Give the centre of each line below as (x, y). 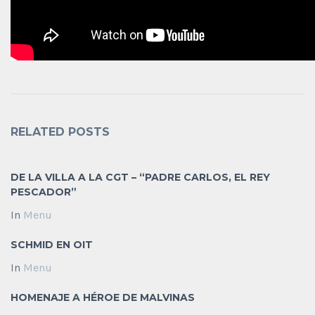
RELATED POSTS (60, 132)
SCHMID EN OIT (52, 245)
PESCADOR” (44, 192)
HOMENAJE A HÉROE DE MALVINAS (103, 297)
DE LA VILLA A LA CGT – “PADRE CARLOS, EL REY (140, 177)
